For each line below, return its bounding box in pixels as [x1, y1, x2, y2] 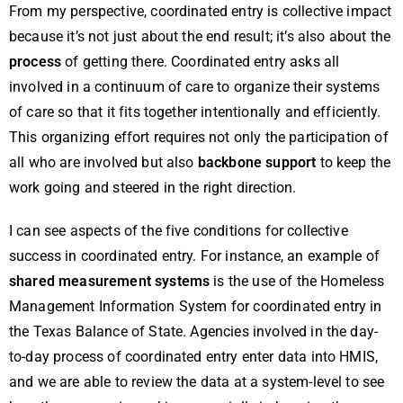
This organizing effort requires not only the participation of [9, 129, 389, 147]
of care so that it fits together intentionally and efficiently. [9, 103, 381, 121]
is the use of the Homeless [210, 273, 385, 291]
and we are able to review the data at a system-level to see [9, 373, 385, 391]
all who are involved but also [9, 154, 198, 172]
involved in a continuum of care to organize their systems [9, 78, 381, 96]
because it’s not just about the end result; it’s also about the [9, 28, 391, 46]
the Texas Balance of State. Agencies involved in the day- [9, 323, 379, 341]
